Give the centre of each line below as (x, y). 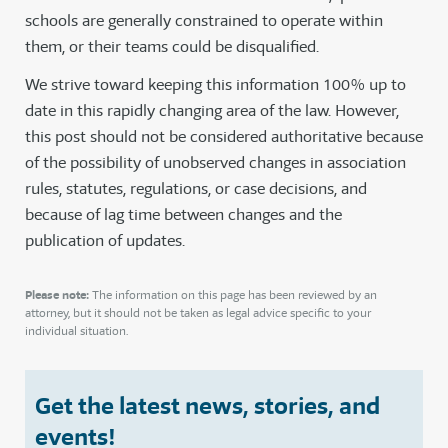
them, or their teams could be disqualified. (172, 47)
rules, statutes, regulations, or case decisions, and (196, 189)
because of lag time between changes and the (183, 215)
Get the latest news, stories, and (207, 406)
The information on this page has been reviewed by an (233, 295)
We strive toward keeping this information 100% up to (215, 85)
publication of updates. (105, 241)
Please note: (57, 295)
